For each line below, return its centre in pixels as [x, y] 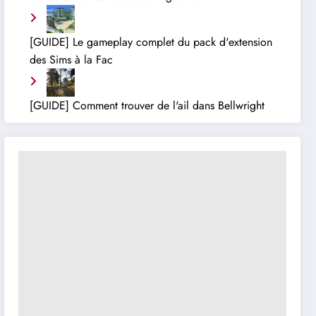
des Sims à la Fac [72, 60]
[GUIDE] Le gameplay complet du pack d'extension [151, 42]
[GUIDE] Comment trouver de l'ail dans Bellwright [147, 106]
